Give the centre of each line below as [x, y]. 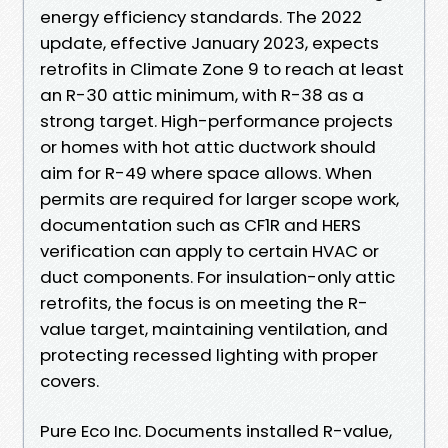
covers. [69, 380]
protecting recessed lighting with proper [209, 354]
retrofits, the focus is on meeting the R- [204, 302]
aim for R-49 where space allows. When [206, 172]
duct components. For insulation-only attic [217, 276]
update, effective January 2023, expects [209, 42]
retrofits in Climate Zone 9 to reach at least [222, 68]
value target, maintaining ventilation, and [214, 328]
